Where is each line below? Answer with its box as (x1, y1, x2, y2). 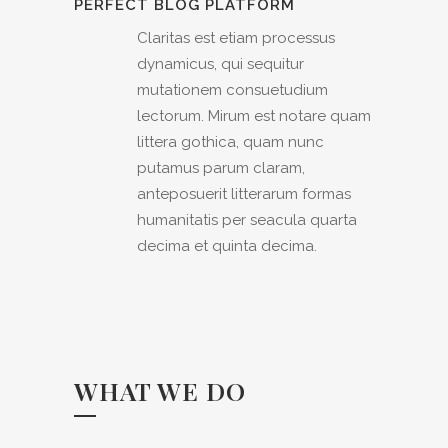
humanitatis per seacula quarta (137, 211, 357, 230)
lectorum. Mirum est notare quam (137, 107, 371, 126)
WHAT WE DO (74, 374, 246, 408)
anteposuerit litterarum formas (137, 185, 351, 204)
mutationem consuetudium (137, 81, 328, 100)
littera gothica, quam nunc (137, 133, 324, 152)
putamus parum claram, (137, 159, 305, 178)
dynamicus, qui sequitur (137, 55, 304, 74)
